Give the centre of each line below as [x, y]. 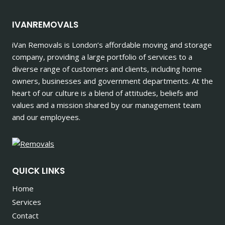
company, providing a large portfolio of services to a [102, 57]
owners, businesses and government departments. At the [113, 81]
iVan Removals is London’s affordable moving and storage [112, 44]
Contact [25, 215]
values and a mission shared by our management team [106, 105]
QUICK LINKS [38, 171]
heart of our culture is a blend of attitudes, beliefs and [105, 93]
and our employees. [46, 117]
